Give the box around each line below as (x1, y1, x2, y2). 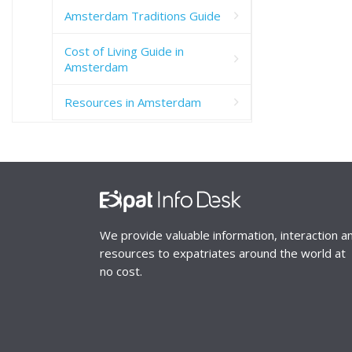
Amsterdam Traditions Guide (64, 7, 221, 24)
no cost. (100, 263, 142, 280)
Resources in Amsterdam (64, 93, 201, 110)
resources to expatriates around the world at (100, 245, 346, 262)
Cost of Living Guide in (64, 42, 184, 59)
